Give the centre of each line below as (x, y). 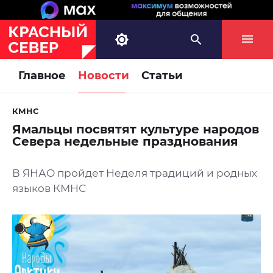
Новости (104, 76)
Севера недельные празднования (125, 142)
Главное (42, 76)
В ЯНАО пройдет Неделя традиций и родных (135, 173)
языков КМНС (49, 189)
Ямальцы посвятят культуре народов (136, 129)
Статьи (162, 76)
